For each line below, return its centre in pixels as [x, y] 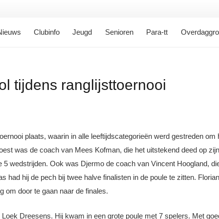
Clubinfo [46, 32]
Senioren [119, 32]
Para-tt [157, 32]
